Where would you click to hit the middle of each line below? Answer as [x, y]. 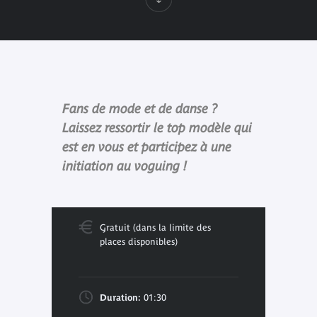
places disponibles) [138, 241]
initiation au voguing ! [124, 166]
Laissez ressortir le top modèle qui [157, 127]
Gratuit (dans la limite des [155, 227]
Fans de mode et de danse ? [139, 108]
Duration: [120, 297]
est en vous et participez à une [146, 146]
